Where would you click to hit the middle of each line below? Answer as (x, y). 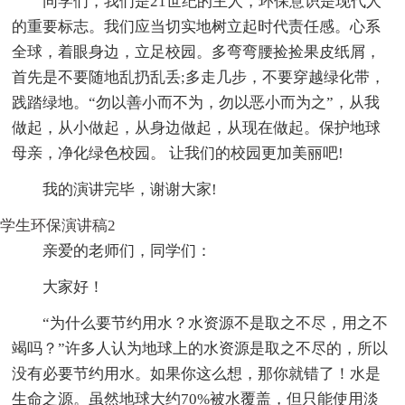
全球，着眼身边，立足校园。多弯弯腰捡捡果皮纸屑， (197, 52)
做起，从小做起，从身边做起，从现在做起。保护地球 (197, 127)
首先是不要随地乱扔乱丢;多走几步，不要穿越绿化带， (199, 77)
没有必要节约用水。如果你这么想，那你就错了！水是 (197, 373)
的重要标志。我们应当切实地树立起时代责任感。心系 (197, 26)
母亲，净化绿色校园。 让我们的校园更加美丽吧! (178, 153)
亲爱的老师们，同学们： (127, 250)
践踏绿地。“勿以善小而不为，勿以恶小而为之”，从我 (196, 102)
